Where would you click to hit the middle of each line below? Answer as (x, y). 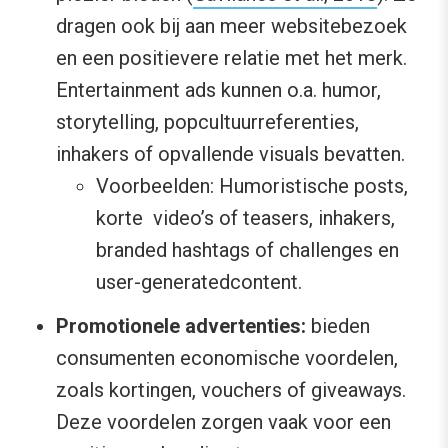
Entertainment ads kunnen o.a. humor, (218, 89)
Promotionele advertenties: (181, 325)
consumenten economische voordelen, (227, 357)
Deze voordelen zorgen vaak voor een (223, 421)
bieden (338, 325)
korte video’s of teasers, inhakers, (245, 217)
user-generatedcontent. (199, 281)
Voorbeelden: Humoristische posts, (252, 185)
